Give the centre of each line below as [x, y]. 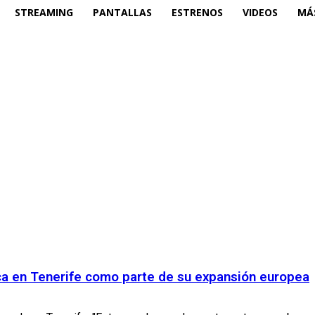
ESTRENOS [197, 12]
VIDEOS [260, 12]
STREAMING [44, 12]
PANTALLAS [122, 12]
